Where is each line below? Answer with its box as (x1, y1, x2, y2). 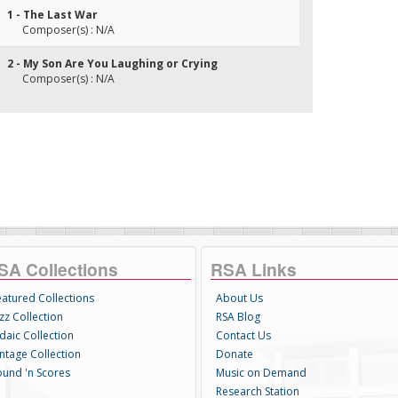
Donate (215, 346, 253, 362)
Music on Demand (215, 365, 306, 380)
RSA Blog (215, 309, 260, 324)
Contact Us (215, 328, 271, 343)
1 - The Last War (7, 7, 98, 22)
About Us (215, 291, 263, 306)
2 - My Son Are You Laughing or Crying (7, 56, 218, 71)
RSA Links (210, 257, 297, 282)
